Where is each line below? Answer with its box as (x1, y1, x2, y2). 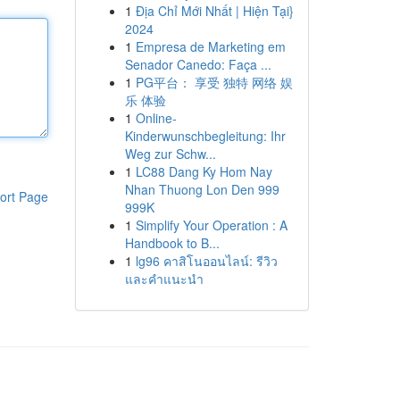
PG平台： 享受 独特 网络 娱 (135, 73, 293, 91)
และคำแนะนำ (124, 270, 204, 287)
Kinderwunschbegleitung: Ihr (124, 127, 286, 145)
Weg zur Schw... (124, 145, 216, 162)
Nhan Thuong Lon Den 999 (124, 180, 279, 198)
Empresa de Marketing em (135, 37, 286, 55)
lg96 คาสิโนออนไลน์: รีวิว (135, 252, 278, 270)
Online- (135, 109, 177, 127)
